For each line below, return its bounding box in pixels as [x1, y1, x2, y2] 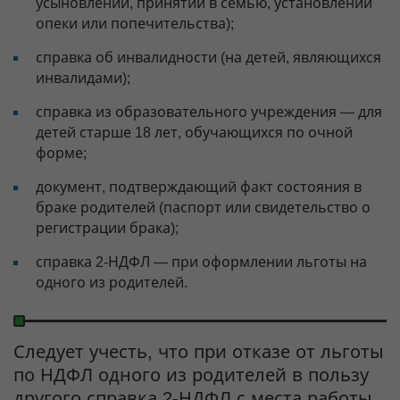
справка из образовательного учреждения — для [36, 104, 382, 121]
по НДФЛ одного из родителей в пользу [13, 365, 369, 386]
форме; [36, 146, 87, 162]
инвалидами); [36, 71, 130, 87]
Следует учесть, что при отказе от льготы [13, 342, 384, 362]
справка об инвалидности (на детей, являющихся [36, 50, 381, 66]
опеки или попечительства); [36, 16, 234, 32]
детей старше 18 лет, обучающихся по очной [36, 125, 353, 141]
